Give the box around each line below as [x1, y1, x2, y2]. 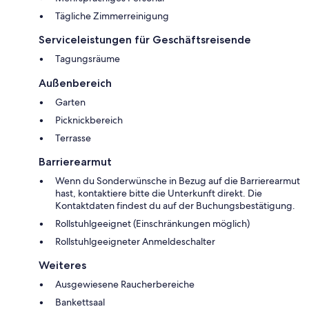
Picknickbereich [55, 114, 123, 127]
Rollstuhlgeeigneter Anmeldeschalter [55, 235, 215, 248]
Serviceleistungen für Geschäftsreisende [39, 33, 251, 47]
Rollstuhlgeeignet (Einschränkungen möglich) [55, 217, 250, 230]
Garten [55, 96, 86, 109]
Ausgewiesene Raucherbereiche [55, 278, 195, 291]
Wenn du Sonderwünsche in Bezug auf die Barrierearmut [55, 175, 300, 188]
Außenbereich [39, 77, 112, 90]
